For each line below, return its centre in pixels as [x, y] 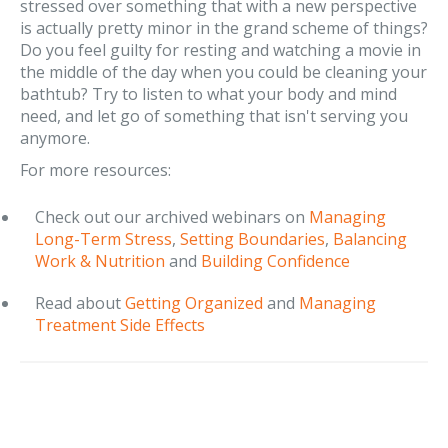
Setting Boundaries [252, 239]
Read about [80, 303]
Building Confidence [275, 261]
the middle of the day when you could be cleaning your [223, 72]
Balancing [370, 239]
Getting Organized [194, 303]
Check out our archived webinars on [172, 217]
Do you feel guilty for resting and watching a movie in [220, 50]
